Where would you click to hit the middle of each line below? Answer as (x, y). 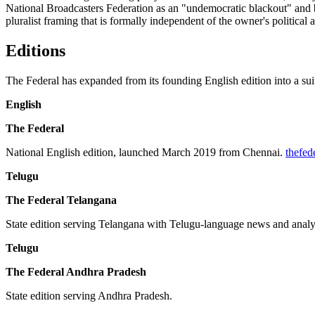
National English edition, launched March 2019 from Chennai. (146, 153)
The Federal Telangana (61, 200)
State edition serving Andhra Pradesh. (89, 296)
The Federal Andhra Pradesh (76, 272)
